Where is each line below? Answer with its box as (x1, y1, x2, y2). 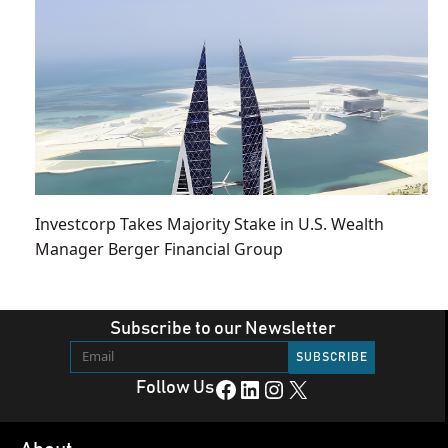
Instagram (260, 376, 282, 401)
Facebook (212, 376, 226, 401)
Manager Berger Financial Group (35, 237, 283, 260)
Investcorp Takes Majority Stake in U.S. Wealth (35, 212, 384, 235)
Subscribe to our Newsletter (109, 319, 336, 338)
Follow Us (135, 378, 214, 397)
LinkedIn (236, 376, 250, 401)
